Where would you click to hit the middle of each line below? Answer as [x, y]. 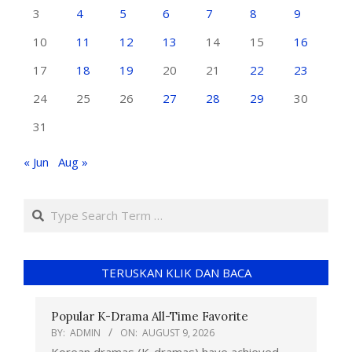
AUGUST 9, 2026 [178, 333]
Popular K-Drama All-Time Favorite [150, 317]
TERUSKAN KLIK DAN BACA [176, 273]
